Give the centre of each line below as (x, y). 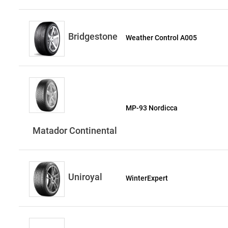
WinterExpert (147, 178)
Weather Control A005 (162, 38)
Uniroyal (85, 177)
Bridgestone (93, 36)
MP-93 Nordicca (152, 108)
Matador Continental (75, 131)
